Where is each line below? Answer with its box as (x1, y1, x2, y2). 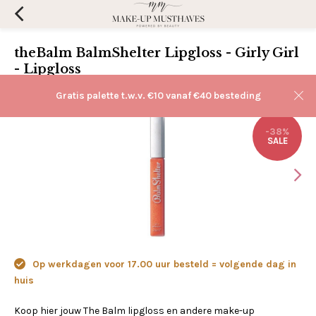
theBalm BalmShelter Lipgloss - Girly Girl (14, 45, 299, 61)
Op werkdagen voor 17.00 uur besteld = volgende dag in (30, 258, 296, 270)
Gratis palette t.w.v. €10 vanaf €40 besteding (55, 90, 261, 102)
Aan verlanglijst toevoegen (104, 83, 214, 94)
